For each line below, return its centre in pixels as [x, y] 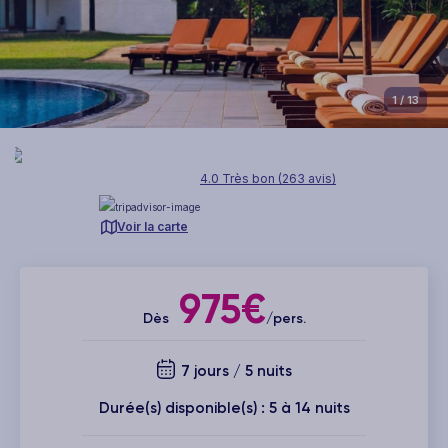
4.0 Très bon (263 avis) [268, 178]
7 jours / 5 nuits [234, 370]
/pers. [285, 318]
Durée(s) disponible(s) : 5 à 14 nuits [224, 407]
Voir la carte [152, 226]
